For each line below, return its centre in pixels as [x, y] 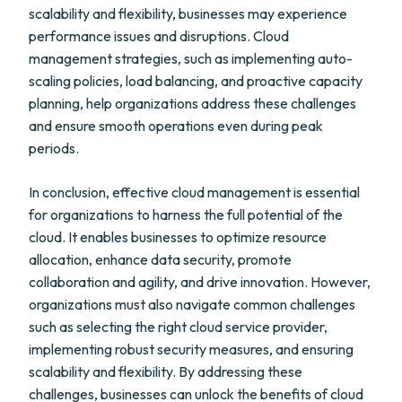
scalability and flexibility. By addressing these [166, 371]
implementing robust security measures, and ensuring [191, 349]
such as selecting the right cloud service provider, [178, 327]
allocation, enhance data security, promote [160, 259]
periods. [54, 148]
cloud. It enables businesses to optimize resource [178, 237]
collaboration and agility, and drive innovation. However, [200, 282]
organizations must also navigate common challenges [192, 304]
